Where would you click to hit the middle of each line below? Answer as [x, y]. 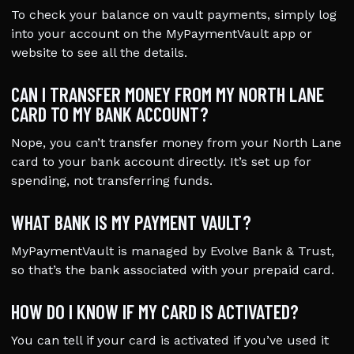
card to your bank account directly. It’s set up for [161, 162]
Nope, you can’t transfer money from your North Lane [176, 143]
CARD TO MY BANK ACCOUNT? [110, 114]
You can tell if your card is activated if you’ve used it [170, 340]
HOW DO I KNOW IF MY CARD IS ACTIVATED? [155, 311]
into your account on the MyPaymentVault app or [162, 34]
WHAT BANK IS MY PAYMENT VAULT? [131, 222]
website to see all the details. [99, 53]
